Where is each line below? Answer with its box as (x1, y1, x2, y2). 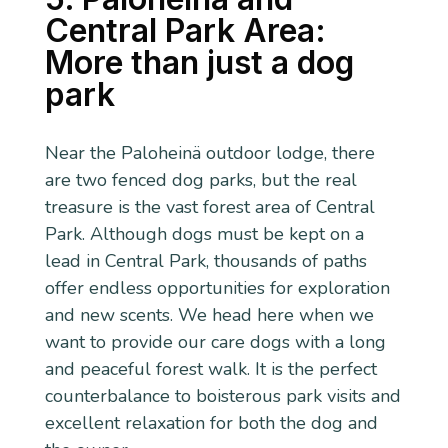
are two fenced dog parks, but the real (44, 168, 357, 193)
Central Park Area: (44, 10, 326, 50)
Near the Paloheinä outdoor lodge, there (44, 141, 375, 166)
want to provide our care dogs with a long (44, 330, 386, 355)
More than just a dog (44, 42, 354, 82)
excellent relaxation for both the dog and (44, 411, 378, 436)
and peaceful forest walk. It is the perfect (44, 357, 377, 382)
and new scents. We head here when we (44, 303, 374, 328)
